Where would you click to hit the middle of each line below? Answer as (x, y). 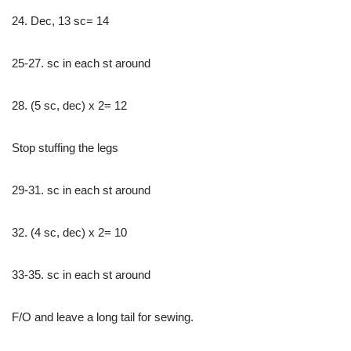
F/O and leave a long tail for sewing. (103, 317)
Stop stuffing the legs (65, 147)
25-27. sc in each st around (81, 63)
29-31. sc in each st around (81, 190)
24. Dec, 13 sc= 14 (60, 20)
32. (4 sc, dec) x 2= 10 (69, 232)
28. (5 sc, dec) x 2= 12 (69, 105)
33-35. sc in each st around (81, 274)
